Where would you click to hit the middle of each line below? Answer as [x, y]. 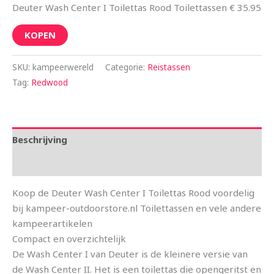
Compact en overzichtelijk [72, 239]
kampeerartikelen [52, 224]
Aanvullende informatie [66, 164]
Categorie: [126, 68]
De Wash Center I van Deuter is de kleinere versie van [130, 254]
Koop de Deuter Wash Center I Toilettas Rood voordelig [133, 193]
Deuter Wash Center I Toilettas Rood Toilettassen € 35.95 [137, 8]
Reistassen [169, 68]
